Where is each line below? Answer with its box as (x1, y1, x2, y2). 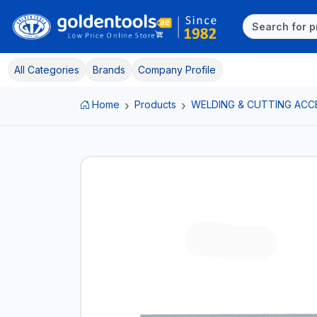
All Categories (13, 63, 79, 76)
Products (134, 98, 176, 110)
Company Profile (138, 63, 217, 76)
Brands (92, 63, 125, 76)
